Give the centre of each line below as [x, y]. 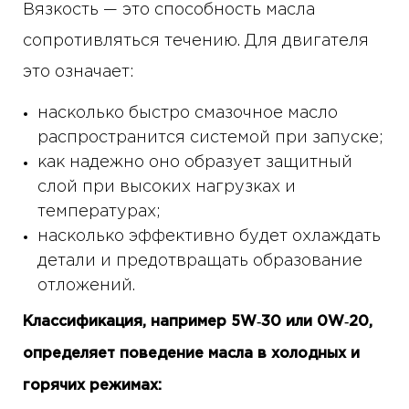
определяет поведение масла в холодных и [191, 354]
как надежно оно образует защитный [195, 163]
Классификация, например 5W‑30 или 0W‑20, [198, 322]
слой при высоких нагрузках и [167, 188]
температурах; [99, 212]
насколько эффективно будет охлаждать [209, 237]
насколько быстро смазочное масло [188, 114]
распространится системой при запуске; [210, 138]
